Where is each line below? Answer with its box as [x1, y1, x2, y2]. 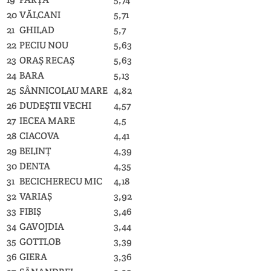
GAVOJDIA [19, 220, 64, 233]
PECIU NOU [19, 38, 68, 51]
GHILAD [19, 23, 54, 36]
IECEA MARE [19, 114, 75, 127]
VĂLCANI [19, 8, 60, 21]
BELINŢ [19, 144, 51, 157]
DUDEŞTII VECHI [19, 99, 91, 112]
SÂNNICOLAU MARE [19, 83, 108, 97]
